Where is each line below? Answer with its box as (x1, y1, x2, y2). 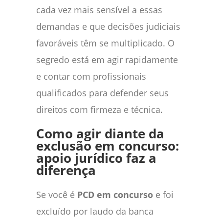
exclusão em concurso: (36, 137, 179, 154)
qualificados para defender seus (36, 87, 169, 99)
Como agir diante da (36, 125, 164, 142)
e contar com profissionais (36, 70, 146, 82)
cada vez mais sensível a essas (36, 3, 162, 16)
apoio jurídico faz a (36, 149, 156, 167)
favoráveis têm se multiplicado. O (36, 37, 175, 49)
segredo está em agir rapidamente (36, 53, 178, 66)
